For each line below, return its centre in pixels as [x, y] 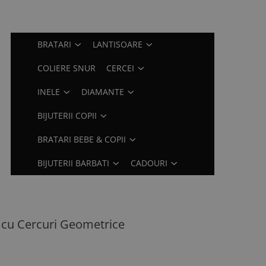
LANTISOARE [118, 44]
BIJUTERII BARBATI [74, 163]
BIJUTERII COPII [67, 115]
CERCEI [121, 68]
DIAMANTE [103, 92]
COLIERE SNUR [67, 68]
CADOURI [149, 163]
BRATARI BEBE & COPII [82, 139]
